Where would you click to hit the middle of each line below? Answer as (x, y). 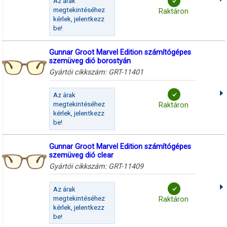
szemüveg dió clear (81, 155)
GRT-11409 (126, 166)
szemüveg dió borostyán (90, 61)
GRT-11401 (126, 72)
